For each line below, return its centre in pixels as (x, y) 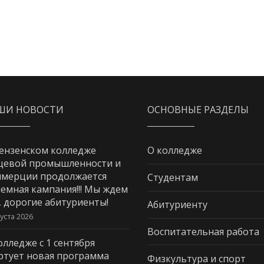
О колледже (175, 151)
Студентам (173, 178)
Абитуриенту (178, 205)
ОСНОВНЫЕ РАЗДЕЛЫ (198, 109)
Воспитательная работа (204, 232)
